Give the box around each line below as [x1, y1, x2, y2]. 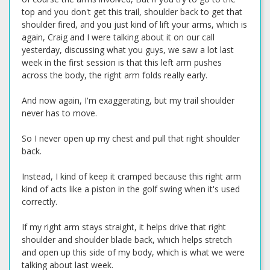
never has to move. [22, 107, 97, 119]
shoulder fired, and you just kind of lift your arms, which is [22, 19, 247, 30]
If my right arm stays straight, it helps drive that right [22, 221, 226, 233]
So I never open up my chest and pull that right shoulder [22, 133, 240, 144]
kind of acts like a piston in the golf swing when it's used [22, 183, 240, 195]
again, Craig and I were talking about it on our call [22, 31, 215, 43]
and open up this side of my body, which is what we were [22, 246, 245, 258]
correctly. [22, 196, 57, 207]
